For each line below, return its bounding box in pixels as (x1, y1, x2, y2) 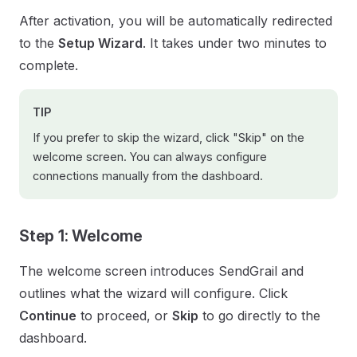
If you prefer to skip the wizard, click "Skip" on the (33, 131, 304, 144)
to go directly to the (198, 308, 320, 324)
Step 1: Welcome (19, 226, 143, 245)
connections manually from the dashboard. (33, 169, 263, 182)
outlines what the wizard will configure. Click (19, 285, 288, 301)
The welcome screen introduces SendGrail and (19, 263, 304, 279)
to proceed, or (76, 308, 172, 324)
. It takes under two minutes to (143, 35, 327, 51)
